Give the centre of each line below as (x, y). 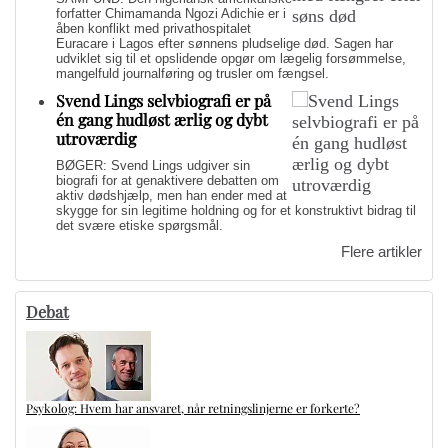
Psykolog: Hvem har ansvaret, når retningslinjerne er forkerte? (193, 407)
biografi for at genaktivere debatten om (167, 180)
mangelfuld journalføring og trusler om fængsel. (192, 73)
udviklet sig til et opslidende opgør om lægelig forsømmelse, (231, 58)
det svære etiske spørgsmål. (139, 225)
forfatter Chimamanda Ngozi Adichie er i (171, 13)
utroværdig (96, 138)
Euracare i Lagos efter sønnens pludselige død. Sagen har (224, 43)
